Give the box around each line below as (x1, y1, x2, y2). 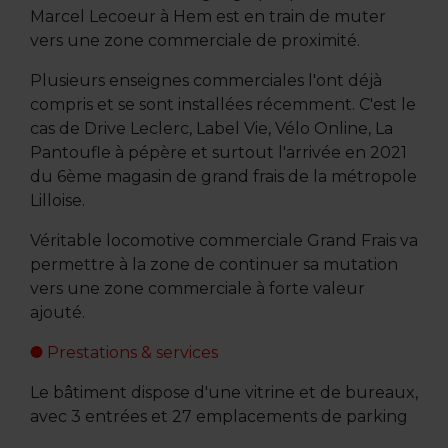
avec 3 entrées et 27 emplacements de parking (29, 406, 408, 426)
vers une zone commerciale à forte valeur (29, 278, 365, 298)
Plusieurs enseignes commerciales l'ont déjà (29, 70, 382, 90)
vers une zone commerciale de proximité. (29, 30, 360, 50)
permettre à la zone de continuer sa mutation (29, 254, 398, 274)
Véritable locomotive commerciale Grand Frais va (29, 230, 418, 250)
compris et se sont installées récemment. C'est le (29, 94, 416, 114)
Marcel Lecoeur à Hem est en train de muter (29, 6, 386, 26)
